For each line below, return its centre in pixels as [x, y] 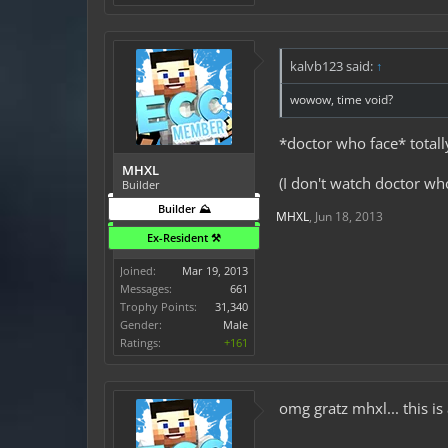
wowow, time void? [341, 99]
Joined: [138, 270]
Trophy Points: [158, 306]
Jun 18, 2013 [349, 216]
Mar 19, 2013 [215, 270]
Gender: [141, 324]
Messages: [146, 288]
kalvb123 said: [333, 66]
